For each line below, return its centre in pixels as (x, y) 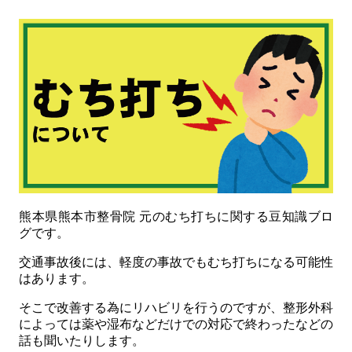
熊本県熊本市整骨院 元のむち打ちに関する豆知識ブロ (176, 216)
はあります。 (57, 278)
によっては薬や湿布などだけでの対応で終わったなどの (176, 324)
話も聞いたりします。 (82, 340)
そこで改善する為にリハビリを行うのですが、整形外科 (176, 307)
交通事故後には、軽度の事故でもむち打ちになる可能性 (176, 262)
